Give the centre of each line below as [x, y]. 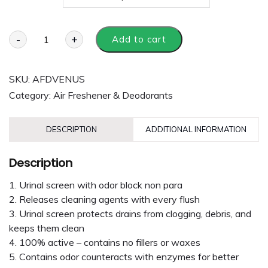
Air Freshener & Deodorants [113, 95]
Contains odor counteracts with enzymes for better [129, 257]
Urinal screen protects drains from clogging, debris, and [135, 214]
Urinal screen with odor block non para [101, 185]
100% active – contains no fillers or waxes [110, 242]
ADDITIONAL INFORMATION [196, 129]
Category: [31, 95]
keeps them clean [47, 228]
